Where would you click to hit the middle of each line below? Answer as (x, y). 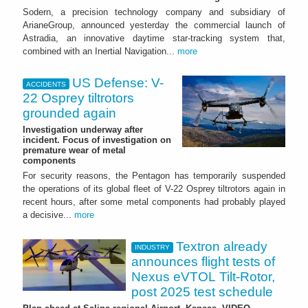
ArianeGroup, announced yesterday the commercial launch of (154, 25)
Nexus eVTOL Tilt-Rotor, (203, 276)
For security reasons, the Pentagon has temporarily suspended (154, 175)
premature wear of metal (74, 150)
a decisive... (48, 214)
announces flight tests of (203, 261)
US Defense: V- (118, 83)
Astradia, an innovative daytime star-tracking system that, (154, 38)
